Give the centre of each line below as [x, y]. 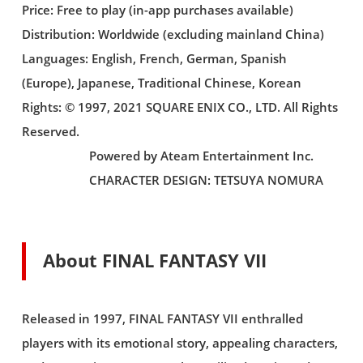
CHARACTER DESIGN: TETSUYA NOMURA [172, 180]
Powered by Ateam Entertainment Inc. [167, 156]
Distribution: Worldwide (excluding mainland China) [173, 34]
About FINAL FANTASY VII [155, 261]
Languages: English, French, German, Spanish [154, 58]
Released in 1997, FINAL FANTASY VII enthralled [162, 319]
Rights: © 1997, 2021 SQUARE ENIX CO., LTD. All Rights [179, 107]
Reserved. [50, 131]
